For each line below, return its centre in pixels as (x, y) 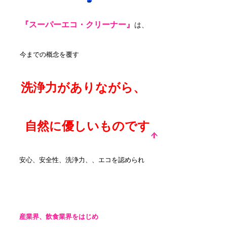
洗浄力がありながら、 (83, 87)
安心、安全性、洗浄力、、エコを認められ (78, 160)
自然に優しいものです (81, 126)
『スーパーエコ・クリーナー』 (73, 25)
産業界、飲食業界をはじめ (59, 217)
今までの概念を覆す (49, 54)
